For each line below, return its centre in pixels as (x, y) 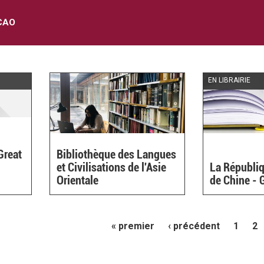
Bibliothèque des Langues (117, 154)
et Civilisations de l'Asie (112, 167)
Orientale (78, 180)
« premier (133, 226)
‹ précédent (194, 226)
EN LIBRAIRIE (230, 80)
